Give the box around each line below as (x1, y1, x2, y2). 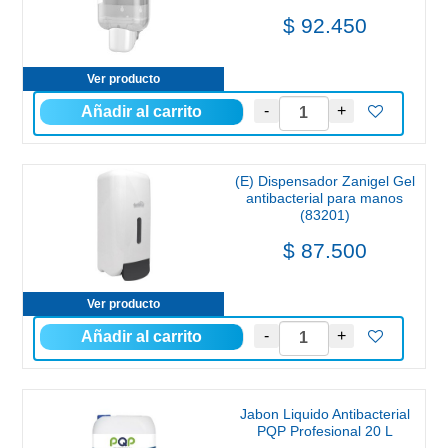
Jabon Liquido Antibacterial (239, 406, 410, 422)
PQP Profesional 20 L (256, 423, 393, 439)
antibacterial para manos (246, 189, 403, 206)
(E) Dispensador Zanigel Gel (234, 172, 415, 189)
